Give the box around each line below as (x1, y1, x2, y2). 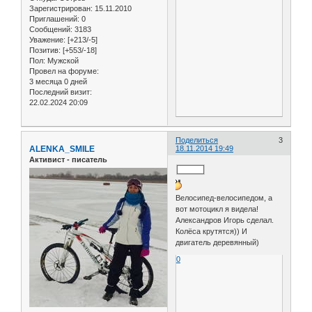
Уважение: (29, 35, 65, 44)
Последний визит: (29, 87, 92, 96)
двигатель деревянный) (175, 238, 260, 247)
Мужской (45, 56, 79, 65)
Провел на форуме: (29, 66, 99, 75)
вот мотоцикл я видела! (175, 205, 259, 214)
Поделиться (175, 135, 219, 144)
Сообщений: (29, 24, 72, 33)
